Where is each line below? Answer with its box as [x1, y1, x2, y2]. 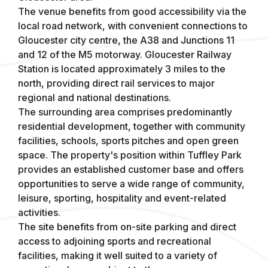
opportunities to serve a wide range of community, [18, 178, 245, 190]
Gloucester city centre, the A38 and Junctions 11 [18, 34, 234, 46]
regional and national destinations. [18, 92, 171, 103]
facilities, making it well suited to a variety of [18, 249, 217, 261]
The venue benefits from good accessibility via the [18, 5, 246, 17]
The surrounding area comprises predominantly [18, 106, 232, 118]
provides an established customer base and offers [18, 163, 243, 175]
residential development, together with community [18, 120, 245, 132]
